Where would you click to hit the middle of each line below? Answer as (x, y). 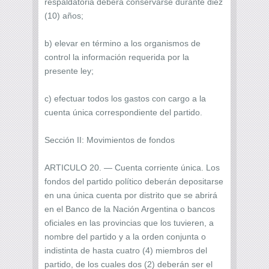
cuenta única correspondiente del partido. (123, 112)
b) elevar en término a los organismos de (122, 43)
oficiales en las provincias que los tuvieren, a (129, 222)
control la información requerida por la (117, 57)
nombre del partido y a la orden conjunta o (125, 236)
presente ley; (69, 71)
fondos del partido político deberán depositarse (134, 181)
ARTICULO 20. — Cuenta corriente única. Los (132, 167)
